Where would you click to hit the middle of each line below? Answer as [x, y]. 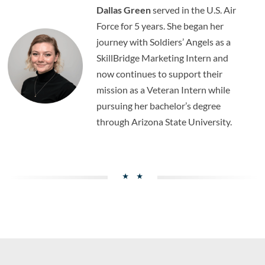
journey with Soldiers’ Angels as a [164, 42]
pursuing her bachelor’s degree [159, 106]
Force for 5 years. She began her [160, 26]
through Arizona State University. [165, 122]
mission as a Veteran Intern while [164, 90]
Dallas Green [125, 10]
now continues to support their [160, 74]
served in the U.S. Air [195, 10]
